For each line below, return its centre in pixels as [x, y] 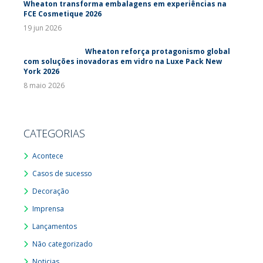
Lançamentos [55, 226]
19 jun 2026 [43, 28]
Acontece [48, 156]
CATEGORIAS [54, 133]
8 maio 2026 [44, 85]
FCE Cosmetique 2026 [63, 14]
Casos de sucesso [62, 173]
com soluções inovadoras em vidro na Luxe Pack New [123, 61]
